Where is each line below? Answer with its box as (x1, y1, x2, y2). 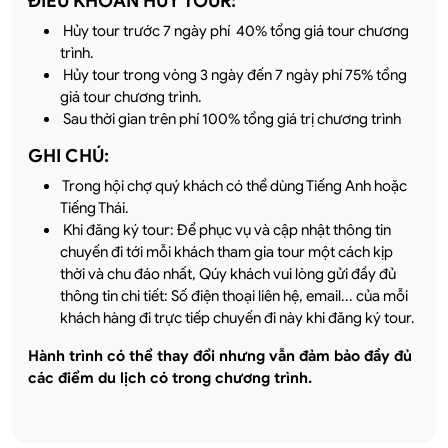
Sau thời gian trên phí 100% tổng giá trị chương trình (60, 109, 401, 128)
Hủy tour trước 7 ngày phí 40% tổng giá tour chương (60, 21, 409, 40)
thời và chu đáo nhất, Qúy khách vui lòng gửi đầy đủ (60, 264, 396, 283)
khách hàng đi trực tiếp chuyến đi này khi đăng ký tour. (60, 308, 418, 327)
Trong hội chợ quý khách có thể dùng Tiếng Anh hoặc (60, 176, 407, 195)
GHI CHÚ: (28, 144, 109, 167)
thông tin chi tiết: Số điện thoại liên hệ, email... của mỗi (60, 286, 408, 305)
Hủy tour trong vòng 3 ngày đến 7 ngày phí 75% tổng (60, 65, 407, 84)
